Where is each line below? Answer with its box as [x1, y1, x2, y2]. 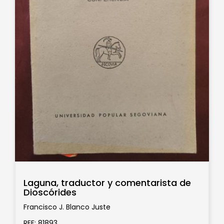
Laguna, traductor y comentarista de [23, 176, 191, 189]
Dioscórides [23, 185, 76, 198]
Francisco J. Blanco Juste [23, 202, 110, 212]
